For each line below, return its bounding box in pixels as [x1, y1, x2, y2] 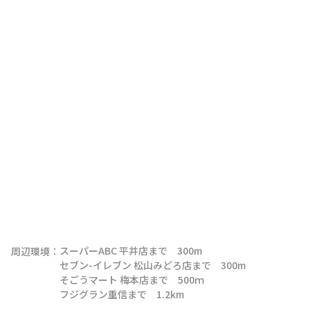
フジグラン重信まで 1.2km [60, 286, 184, 301]
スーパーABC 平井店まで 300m [60, 243, 202, 257]
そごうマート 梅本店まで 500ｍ [60, 272, 204, 286]
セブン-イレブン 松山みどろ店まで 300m [60, 257, 246, 272]
